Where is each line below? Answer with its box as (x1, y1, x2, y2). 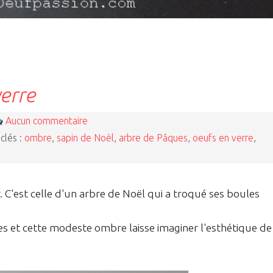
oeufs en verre (193, 132, 253, 144)
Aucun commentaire (5, 115, 88, 127)
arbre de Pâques (119, 132, 188, 144)
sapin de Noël (57, 132, 114, 144)
